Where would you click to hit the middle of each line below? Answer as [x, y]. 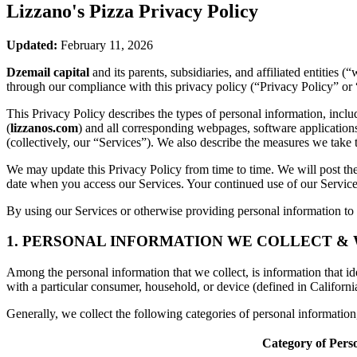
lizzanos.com [44, 127]
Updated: [32, 45]
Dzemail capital [48, 72]
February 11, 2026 [105, 45]
